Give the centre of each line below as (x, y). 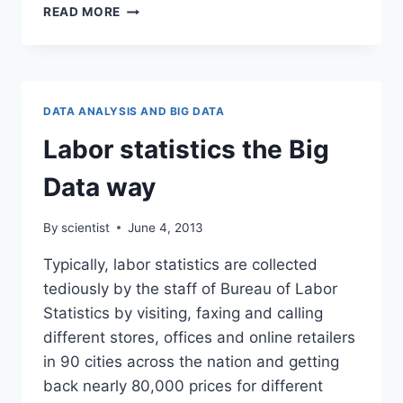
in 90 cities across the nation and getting (191, 361)
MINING (144, 64)
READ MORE (82, 12)
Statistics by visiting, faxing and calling (183, 313)
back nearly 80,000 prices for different (183, 385)
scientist (86, 227)
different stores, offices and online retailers (199, 337)
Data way (99, 188)
